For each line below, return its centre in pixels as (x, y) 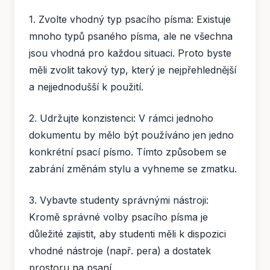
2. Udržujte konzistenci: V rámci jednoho (121, 118)
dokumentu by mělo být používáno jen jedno (131, 135)
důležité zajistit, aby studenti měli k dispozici (127, 234)
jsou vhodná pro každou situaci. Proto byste (130, 53)
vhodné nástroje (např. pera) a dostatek (120, 251)
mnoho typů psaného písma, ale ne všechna (131, 36)
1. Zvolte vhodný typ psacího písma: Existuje (130, 20)
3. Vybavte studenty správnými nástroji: (119, 200)
